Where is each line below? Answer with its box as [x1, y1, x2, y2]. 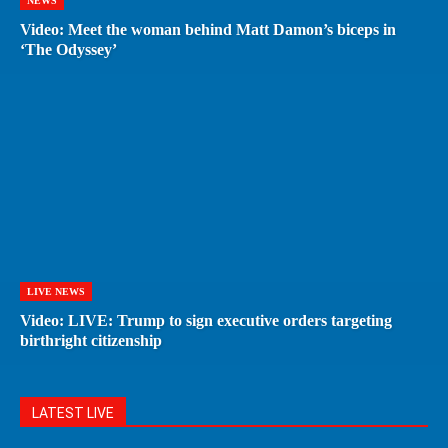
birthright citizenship [20, 331, 162, 349]
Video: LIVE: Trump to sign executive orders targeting [20, 311, 392, 329]
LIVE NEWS [27, 285, 85, 297]
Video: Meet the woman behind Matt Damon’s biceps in [20, 20, 396, 38]
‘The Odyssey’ [20, 40, 117, 58]
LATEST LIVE [32, 404, 114, 421]
